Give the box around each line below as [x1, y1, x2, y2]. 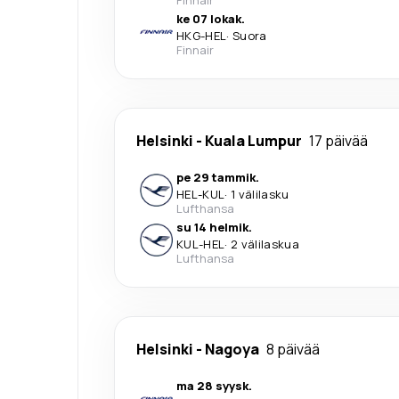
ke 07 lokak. [176, 10, 245, 27]
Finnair [176, 41, 214, 58]
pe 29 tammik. [176, 168, 259, 185]
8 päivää [266, 338, 320, 359]
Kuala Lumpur [205, 130, 302, 151]
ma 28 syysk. [176, 377, 252, 394]
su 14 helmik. [176, 218, 252, 235]
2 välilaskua [230, 235, 299, 252]
